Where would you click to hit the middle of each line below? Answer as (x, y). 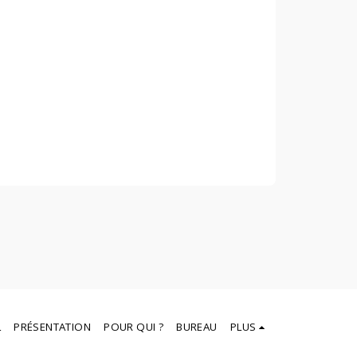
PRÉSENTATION (53, 327)
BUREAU (197, 327)
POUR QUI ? (134, 327)
